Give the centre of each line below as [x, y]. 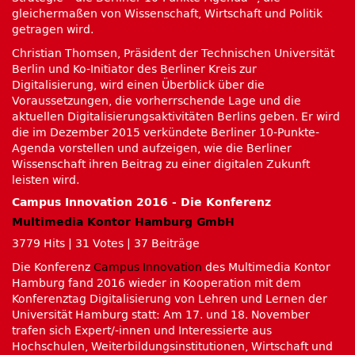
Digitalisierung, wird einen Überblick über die [138, 85]
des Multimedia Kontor [266, 267]
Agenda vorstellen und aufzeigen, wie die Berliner [152, 149]
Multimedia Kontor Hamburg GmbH [123, 222]
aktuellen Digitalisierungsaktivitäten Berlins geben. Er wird [176, 117]
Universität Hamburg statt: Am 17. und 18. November [161, 315]
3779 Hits [38, 244]
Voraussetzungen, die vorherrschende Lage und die [157, 101]
